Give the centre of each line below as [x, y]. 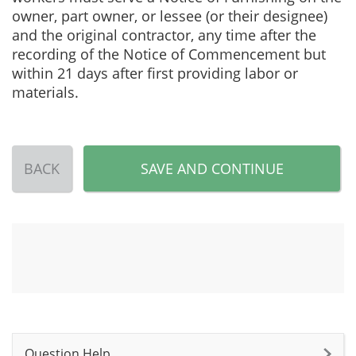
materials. [45, 92]
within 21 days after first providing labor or [155, 73]
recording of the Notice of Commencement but [169, 54]
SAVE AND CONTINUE [212, 168]
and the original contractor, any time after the [164, 35]
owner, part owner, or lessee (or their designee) [170, 16]
